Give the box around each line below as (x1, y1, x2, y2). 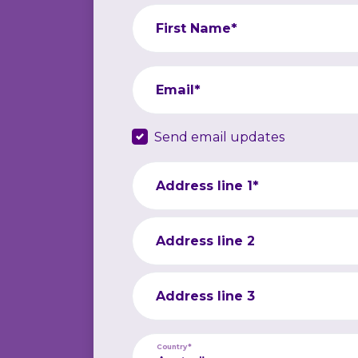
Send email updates (154, 128, 285, 145)
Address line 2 (156, 233, 255, 249)
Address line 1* (156, 177, 259, 194)
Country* (157, 341, 192, 351)
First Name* (156, 20, 237, 37)
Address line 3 (156, 288, 255, 304)
